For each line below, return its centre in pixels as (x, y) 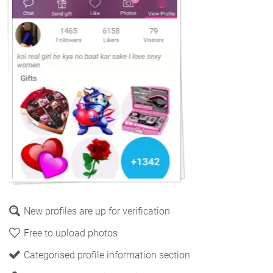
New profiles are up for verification (97, 211)
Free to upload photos (71, 233)
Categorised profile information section (107, 255)
